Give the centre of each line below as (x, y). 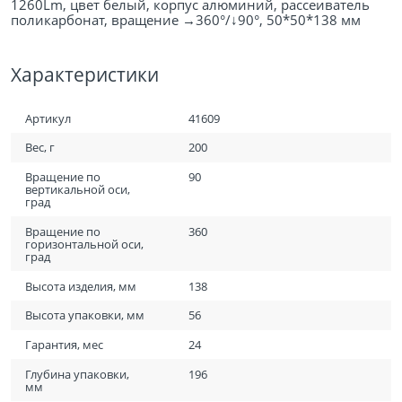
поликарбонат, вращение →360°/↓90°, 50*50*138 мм (186, 20)
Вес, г (40, 148)
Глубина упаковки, (78, 374)
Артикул (48, 118)
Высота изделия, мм (81, 286)
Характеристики (85, 75)
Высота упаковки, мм (85, 315)
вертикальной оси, (78, 190)
